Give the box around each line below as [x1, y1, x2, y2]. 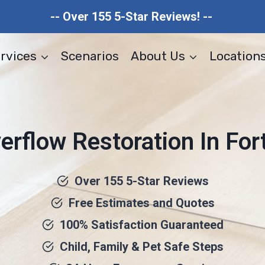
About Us [130, 48, 185, 63]
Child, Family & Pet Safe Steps [59, 240, 224, 254]
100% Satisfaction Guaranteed [59, 218, 224, 232]
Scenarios [61, 48, 119, 63]
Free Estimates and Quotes [68, 196, 215, 210]
